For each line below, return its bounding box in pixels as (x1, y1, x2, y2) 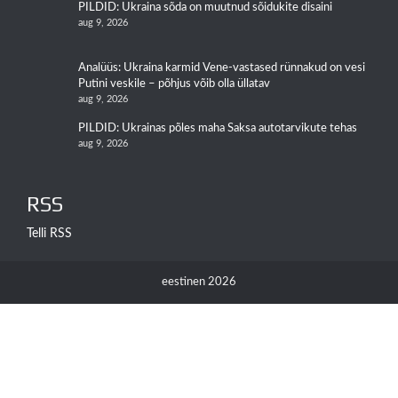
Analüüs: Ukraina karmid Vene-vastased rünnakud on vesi (78, 62, 365, 75)
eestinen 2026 (162, 276, 236, 289)
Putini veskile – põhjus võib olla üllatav (78, 78, 270, 91)
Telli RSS (27, 227, 72, 241)
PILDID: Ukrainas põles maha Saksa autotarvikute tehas (78, 123, 357, 135)
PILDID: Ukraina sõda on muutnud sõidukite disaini (78, 2, 332, 14)
